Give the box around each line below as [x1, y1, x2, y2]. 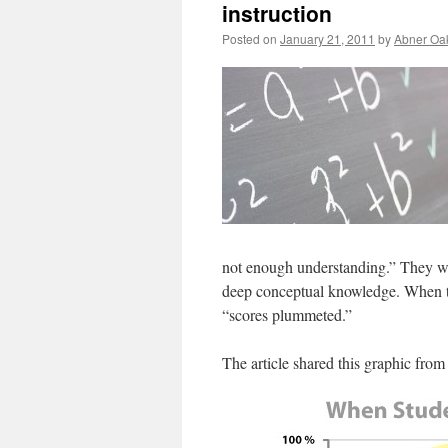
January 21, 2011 [280, 30, 375, 47]
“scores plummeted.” [222, 304, 352, 325]
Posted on [222, 30, 277, 47]
